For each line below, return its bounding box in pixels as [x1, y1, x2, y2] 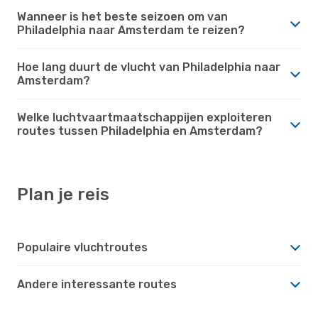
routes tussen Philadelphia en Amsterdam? [17, 124, 263, 138]
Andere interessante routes [17, 277, 177, 291]
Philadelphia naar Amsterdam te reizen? [17, 23, 245, 37]
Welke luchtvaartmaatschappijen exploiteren [17, 110, 272, 124]
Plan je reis [17, 184, 109, 204]
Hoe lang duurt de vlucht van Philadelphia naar [17, 60, 280, 74]
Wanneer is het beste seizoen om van [17, 9, 228, 23]
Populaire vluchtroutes [17, 240, 148, 254]
